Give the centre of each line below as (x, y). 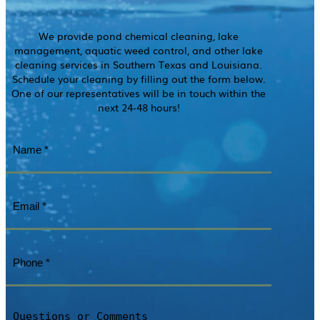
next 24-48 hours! (139, 107)
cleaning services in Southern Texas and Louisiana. (139, 64)
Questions (32, 305)
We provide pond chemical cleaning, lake (139, 35)
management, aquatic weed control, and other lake (139, 50)
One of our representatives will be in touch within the (139, 92)
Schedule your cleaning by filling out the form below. (139, 78)
